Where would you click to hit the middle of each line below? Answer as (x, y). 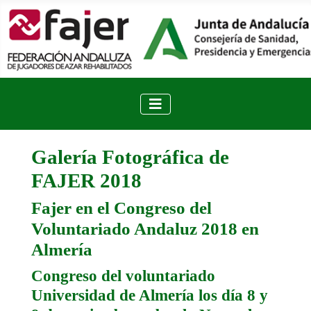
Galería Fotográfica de (130, 157)
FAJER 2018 (86, 181)
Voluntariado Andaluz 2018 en (145, 229)
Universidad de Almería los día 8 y (149, 295)
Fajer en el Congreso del (121, 208)
